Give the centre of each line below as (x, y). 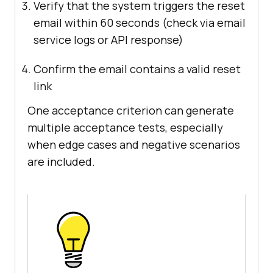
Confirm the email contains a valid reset (137, 69)
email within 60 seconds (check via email (140, 23)
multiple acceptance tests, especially (125, 128)
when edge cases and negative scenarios (134, 145)
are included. (61, 162)
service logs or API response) (108, 40)
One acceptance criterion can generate (131, 111)
